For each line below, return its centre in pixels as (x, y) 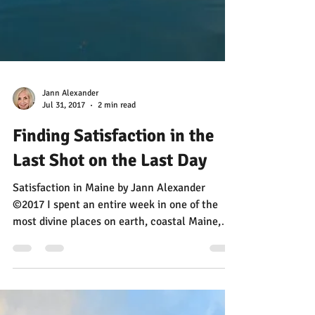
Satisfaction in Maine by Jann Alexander (65, 306)
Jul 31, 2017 (64, 223)
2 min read (117, 223)
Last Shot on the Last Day (110, 278)
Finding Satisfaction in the (113, 253)
